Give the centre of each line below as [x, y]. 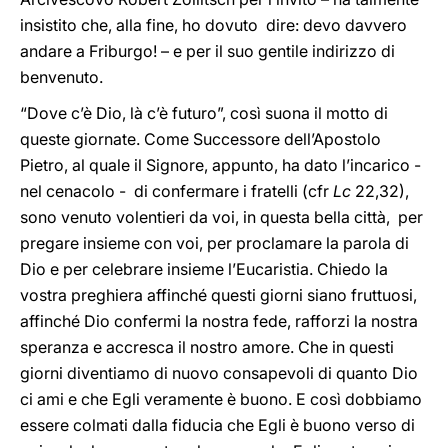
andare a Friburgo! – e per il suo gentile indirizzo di [207, 51]
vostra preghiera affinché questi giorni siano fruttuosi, [218, 295]
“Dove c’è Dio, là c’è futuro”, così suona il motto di [204, 113]
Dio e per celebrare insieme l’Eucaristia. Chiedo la [204, 269]
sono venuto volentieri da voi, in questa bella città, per [221, 217]
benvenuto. [61, 77]
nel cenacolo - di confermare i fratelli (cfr [176, 191]
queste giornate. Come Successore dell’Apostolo [200, 139]
